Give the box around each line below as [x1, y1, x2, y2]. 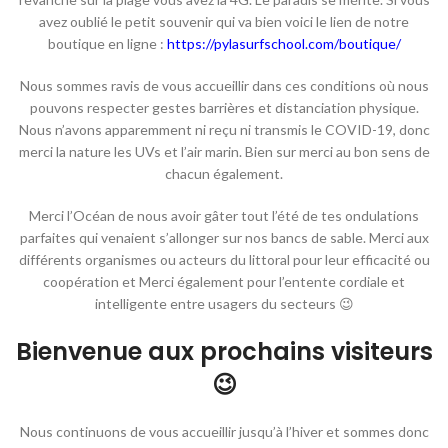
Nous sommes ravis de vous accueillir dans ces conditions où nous [19, 76, 429, 94]
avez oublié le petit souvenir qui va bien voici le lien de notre [39, 12, 409, 30]
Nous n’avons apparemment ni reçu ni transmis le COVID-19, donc [18, 120, 430, 138]
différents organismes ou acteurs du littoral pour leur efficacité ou [18, 250, 430, 268]
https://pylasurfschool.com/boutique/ [166, 34, 401, 52]
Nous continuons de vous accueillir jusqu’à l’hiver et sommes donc [19, 422, 429, 440]
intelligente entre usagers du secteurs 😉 [94, 294, 354, 312]
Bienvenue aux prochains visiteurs [15, 334, 433, 368]
